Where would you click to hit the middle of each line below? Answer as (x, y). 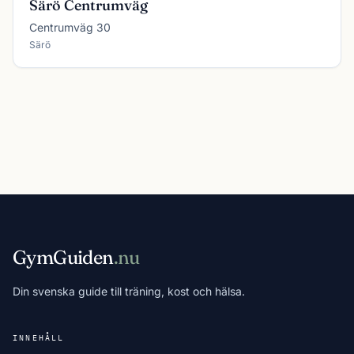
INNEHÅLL (39, 338)
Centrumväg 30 (70, 27)
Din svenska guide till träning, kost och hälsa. (129, 291)
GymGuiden (63, 257)
